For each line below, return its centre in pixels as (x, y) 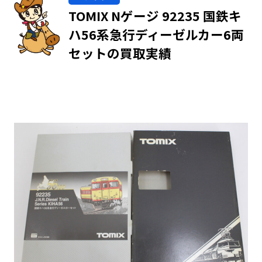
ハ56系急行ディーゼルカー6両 (156, 34)
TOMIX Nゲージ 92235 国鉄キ (155, 15)
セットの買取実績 (120, 53)
